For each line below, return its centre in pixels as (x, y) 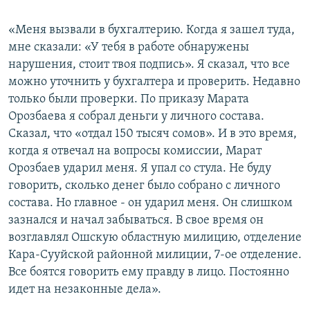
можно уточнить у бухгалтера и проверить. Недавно (154, 82)
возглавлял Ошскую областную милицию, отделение (155, 238)
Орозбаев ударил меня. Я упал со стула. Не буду (140, 169)
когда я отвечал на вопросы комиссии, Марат (135, 152)
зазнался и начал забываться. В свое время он (136, 221)
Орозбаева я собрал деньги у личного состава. (136, 117)
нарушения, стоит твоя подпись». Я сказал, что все (149, 65)
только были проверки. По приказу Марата (129, 100)
